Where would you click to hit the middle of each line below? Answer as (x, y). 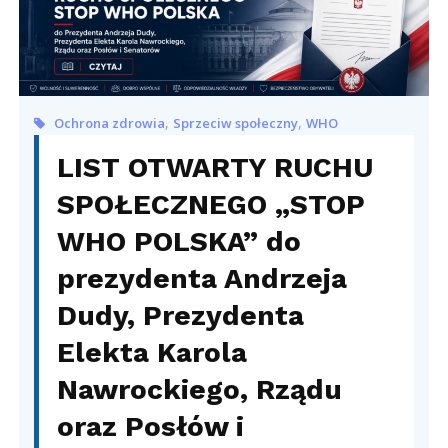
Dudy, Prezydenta (181, 315)
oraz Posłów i (151, 426)
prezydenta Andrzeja (202, 278)
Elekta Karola (152, 352)
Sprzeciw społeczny (236, 122)
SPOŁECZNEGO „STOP (211, 204)
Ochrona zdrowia (110, 122)
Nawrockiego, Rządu (200, 389)
